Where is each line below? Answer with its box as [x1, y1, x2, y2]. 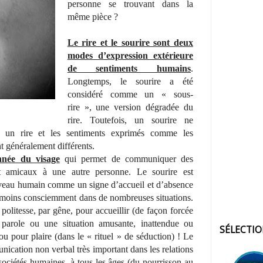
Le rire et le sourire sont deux [67, 38, 193, 48]
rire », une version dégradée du [67, 102, 193, 113]
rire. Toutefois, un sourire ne [67, 115, 193, 126]
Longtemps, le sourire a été [67, 76, 193, 87]
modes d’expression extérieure [67, 50, 193, 61]
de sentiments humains [67, 63, 191, 74]
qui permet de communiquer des [59, 154, 193, 164]
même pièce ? [67, 12, 120, 22]
